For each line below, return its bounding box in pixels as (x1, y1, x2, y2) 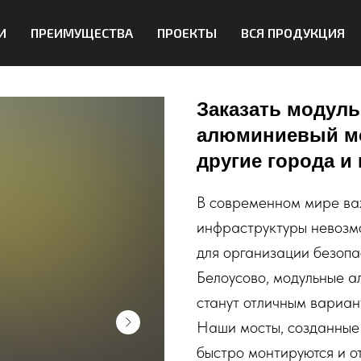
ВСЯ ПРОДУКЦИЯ (240, 25, 345, 40)
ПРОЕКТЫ (156, 25, 217, 40)
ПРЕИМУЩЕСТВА (30, 25, 133, 40)
